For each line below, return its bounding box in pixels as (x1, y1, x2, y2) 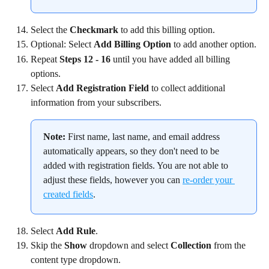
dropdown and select (87, 240, 171, 251)
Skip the (31, 240, 64, 251)
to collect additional (149, 82, 228, 93)
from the (211, 240, 248, 251)
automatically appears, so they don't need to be (43, 145, 222, 156)
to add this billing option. (118, 24, 215, 35)
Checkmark (70, 24, 118, 35)
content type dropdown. (31, 255, 121, 265)
